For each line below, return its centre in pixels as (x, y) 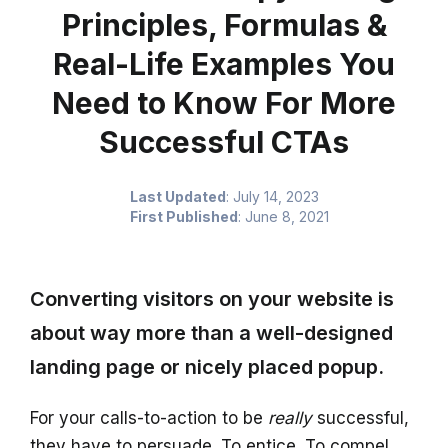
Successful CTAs (224, 142)
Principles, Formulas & (224, 25)
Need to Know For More (224, 103)
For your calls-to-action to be (149, 418)
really (290, 418)
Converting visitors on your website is (212, 299)
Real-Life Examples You (224, 64)
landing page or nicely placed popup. (207, 367)
